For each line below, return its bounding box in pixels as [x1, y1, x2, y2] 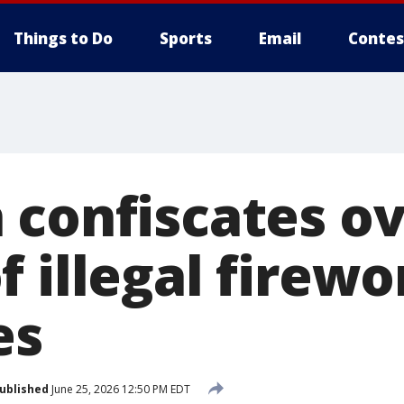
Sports [160, 28, 212, 49]
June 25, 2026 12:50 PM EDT [49, 381, 190, 397]
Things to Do [14, 28, 113, 49]
